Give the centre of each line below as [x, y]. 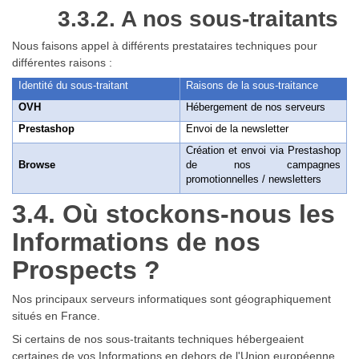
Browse [37, 165]
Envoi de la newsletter [238, 129]
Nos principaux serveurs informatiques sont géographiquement [171, 299]
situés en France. [56, 316]
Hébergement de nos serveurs [256, 107]
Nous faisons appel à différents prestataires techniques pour [165, 46]
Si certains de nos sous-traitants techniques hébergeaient [158, 339]
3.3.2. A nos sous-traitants [198, 19]
